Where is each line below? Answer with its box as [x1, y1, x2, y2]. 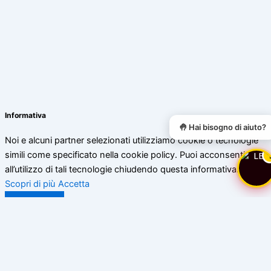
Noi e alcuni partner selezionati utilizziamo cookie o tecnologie [5, 135, 258, 146]
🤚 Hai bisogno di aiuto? [179, 122, 266, 132]
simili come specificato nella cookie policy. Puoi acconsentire [5, 149, 253, 161]
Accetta [58, 178, 90, 190]
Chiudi [21, 229, 48, 240]
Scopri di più [5, 178, 55, 190]
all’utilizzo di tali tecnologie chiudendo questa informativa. [5, 164, 239, 175]
